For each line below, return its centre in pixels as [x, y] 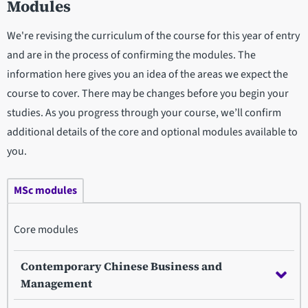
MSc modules [45, 191]
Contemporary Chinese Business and [121, 266]
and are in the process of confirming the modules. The [131, 55]
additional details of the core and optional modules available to [152, 132]
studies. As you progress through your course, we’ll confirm [144, 112]
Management [56, 283]
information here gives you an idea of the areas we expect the [147, 74]
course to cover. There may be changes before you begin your [148, 93]
